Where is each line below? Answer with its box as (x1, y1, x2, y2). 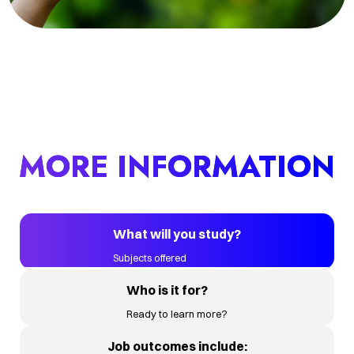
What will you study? (113, 226, 241, 243)
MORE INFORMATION (19, 145, 335, 189)
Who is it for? (126, 282, 208, 299)
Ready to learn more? (126, 307, 228, 321)
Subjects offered (113, 251, 186, 265)
